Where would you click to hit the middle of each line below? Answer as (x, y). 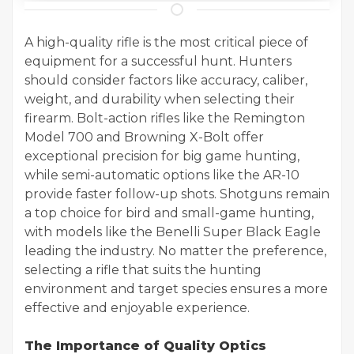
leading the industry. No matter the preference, (175, 250)
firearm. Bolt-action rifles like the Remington (165, 118)
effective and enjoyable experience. (137, 307)
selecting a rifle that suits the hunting (143, 269)
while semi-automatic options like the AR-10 (162, 175)
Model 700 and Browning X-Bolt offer (144, 137)
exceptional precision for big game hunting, (162, 156)
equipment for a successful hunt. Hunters (158, 61)
